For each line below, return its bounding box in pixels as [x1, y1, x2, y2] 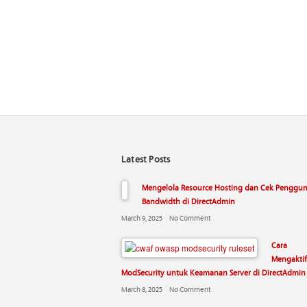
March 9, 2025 [121, 212, 162, 223]
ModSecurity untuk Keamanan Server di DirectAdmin [121, 267, 306, 278]
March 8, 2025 [121, 284, 162, 294]
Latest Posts [121, 151, 171, 165]
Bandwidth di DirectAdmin [142, 195, 235, 206]
